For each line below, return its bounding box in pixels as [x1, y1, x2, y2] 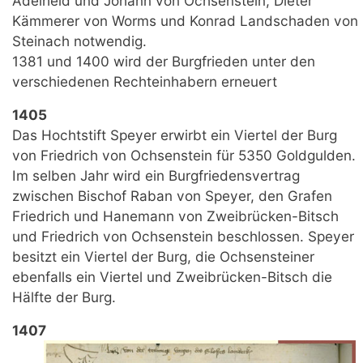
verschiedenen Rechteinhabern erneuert [12, 72, 277, 90]
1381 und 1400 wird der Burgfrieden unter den [12, 52, 315, 70]
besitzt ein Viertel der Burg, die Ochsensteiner [12, 247, 314, 265]
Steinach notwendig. [12, 32, 147, 49]
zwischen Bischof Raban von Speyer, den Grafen [12, 186, 332, 204]
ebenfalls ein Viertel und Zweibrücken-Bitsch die [12, 267, 332, 285]
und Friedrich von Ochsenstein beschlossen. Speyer [12, 227, 354, 245]
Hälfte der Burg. [12, 288, 116, 305]
